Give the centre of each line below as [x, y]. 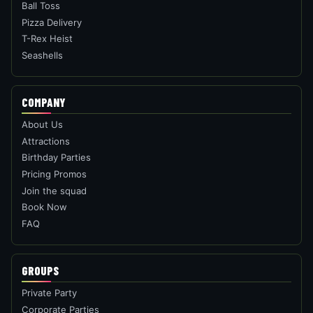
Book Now [45, 207]
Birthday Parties [57, 158]
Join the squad [54, 190]
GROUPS [41, 270]
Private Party [50, 292]
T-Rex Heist [48, 39]
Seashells [43, 56]
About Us [43, 124]
